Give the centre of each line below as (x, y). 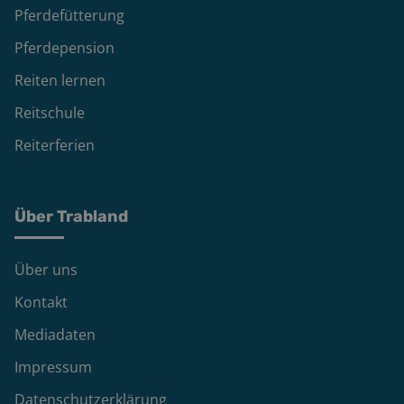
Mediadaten (55, 335)
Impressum (53, 367)
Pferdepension (64, 48)
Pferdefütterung (69, 16)
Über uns (46, 270)
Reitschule (50, 113)
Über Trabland (71, 217)
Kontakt (41, 303)
